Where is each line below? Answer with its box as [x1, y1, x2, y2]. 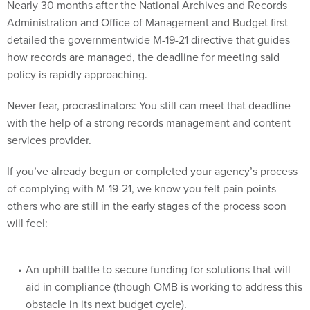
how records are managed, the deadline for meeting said [7, 49, 280, 65]
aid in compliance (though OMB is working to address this [25, 264, 302, 280]
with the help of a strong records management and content [7, 115, 291, 131]
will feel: [7, 215, 51, 231]
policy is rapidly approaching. [7, 66, 150, 82]
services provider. [7, 132, 94, 148]
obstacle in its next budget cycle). [25, 281, 187, 297]
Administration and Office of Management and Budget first [7, 15, 288, 30]
